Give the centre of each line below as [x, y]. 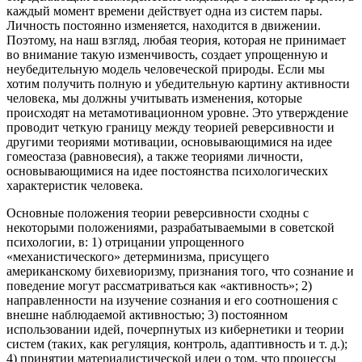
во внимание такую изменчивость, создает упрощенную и [167, 54]
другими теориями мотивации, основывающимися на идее [169, 141]
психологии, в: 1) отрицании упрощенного [125, 242]
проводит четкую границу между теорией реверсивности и [170, 127]
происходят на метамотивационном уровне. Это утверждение [177, 112]
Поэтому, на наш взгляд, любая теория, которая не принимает [176, 40]
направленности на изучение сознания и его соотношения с [172, 300]
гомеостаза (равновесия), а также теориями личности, [155, 156]
